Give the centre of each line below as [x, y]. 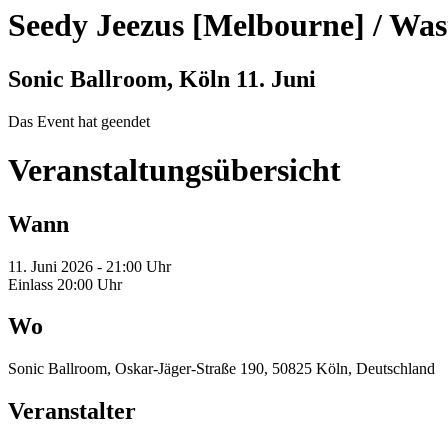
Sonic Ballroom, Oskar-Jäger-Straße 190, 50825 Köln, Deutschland [221, 369]
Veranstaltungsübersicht [174, 170]
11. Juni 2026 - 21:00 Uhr [89, 266]
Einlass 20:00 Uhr [65, 284]
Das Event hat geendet [79, 121]
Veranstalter [72, 411]
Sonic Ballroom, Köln [122, 78]
